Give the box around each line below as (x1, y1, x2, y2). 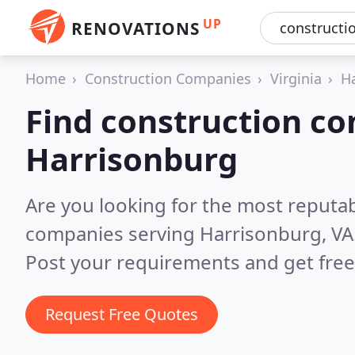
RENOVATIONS (71, 17, 200, 40)
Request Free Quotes (45, 303, 198, 325)
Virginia (270, 69, 322, 88)
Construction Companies (85, 69, 251, 88)
